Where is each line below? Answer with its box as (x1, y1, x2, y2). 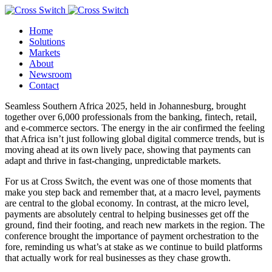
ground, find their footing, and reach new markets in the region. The (5, 220, 265, 230)
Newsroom (29, 69, 72, 80)
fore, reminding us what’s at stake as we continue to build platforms (5, 242, 262, 252)
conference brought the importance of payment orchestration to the (5, 231, 259, 241)
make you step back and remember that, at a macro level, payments (5, 187, 260, 197)
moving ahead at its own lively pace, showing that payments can (5, 144, 251, 155)
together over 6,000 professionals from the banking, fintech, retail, (5, 112, 257, 122)
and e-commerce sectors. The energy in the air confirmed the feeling (5, 123, 265, 133)
